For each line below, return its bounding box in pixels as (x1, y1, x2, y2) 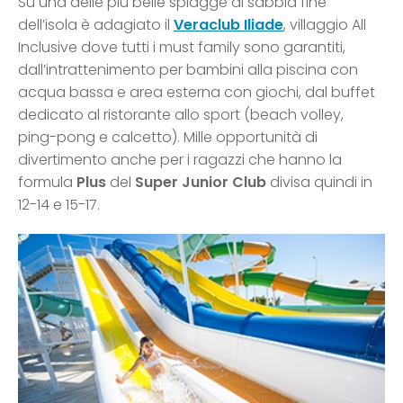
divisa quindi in (270, 172, 372, 193)
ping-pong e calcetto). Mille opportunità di (18, 127, 318, 148)
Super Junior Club (135, 172, 270, 193)
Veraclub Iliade (174, 14, 283, 36)
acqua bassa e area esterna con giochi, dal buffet (18, 82, 375, 103)
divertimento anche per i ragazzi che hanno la (18, 149, 342, 171)
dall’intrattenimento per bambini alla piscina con (18, 59, 358, 81)
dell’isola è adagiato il (18, 14, 174, 36)
